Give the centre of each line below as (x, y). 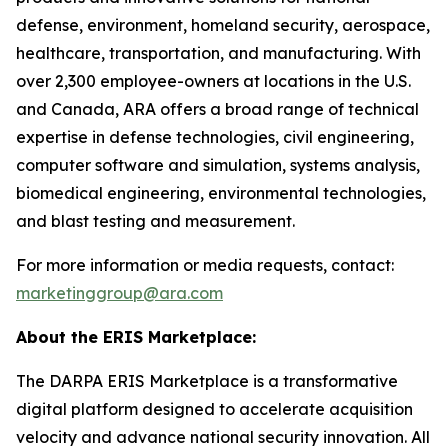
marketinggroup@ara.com (119, 293)
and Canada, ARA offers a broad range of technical (217, 109)
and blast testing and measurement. (155, 221)
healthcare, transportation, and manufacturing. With (218, 53)
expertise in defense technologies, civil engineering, (215, 137)
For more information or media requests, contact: (205, 265)
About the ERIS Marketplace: (136, 337)
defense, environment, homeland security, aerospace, (223, 25)
